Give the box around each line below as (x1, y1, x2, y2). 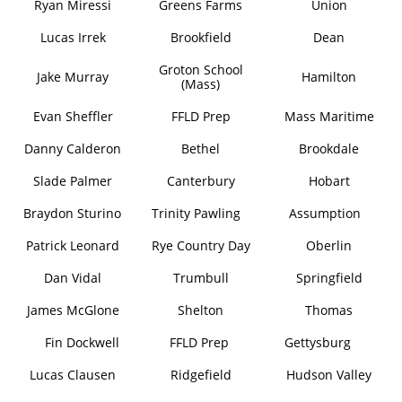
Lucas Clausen (30, 366, 117, 383)
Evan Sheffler (32, 108, 113, 125)
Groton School (158, 61, 243, 78)
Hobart (308, 172, 350, 189)
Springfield (295, 269, 363, 286)
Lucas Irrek (39, 29, 106, 46)
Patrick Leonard (26, 237, 120, 254)
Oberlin (306, 237, 353, 254)
